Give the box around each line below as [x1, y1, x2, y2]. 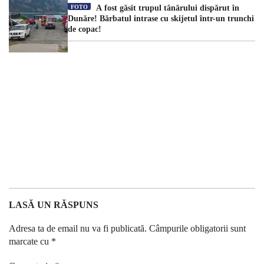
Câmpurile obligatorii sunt [149, 223, 246, 234]
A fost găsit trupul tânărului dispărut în [94, 4, 239, 13]
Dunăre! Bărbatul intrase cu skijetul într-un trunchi [68, 14, 254, 24]
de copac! [68, 25, 106, 34]
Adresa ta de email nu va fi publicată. [9, 223, 147, 234]
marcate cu [9, 236, 51, 247]
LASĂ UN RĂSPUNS [9, 200, 98, 210]
